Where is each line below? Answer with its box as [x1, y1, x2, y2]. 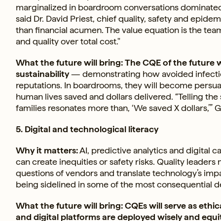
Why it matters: [16, 145, 78, 155]
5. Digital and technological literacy [16, 123, 158, 134]
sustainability [16, 68, 71, 79]
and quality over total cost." [16, 36, 120, 46]
